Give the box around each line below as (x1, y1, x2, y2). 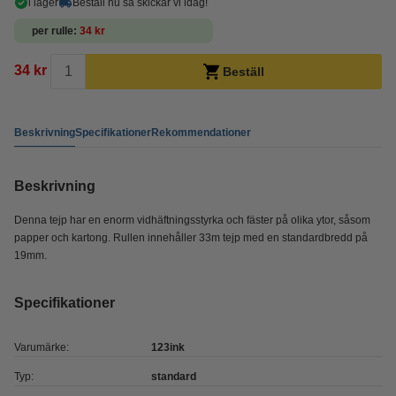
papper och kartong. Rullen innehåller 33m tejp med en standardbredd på (14, 232, 368, 244)
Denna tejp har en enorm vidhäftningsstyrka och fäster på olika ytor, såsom (14, 214, 370, 226)
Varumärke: (14, 341, 69, 354)
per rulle (32, 25, 73, 37)
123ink (150, 341, 185, 354)
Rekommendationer (151, 126, 251, 139)
